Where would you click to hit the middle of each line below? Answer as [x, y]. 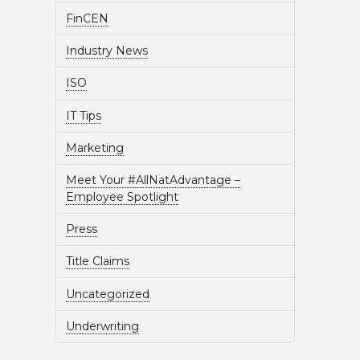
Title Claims [97, 262]
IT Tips [83, 115]
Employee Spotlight [122, 196]
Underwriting [102, 326]
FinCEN [87, 19]
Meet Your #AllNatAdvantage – [153, 180]
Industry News [106, 51]
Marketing [94, 147]
